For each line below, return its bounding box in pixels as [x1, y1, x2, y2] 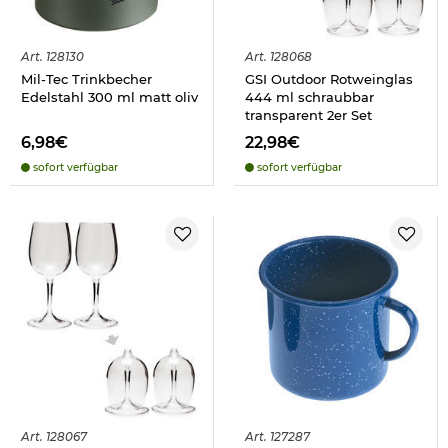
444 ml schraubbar [245, 89, 374, 106]
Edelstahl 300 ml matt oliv [21, 89, 198, 106]
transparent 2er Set [245, 107, 372, 124]
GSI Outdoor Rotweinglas [245, 71, 413, 88]
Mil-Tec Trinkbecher [21, 71, 152, 88]
